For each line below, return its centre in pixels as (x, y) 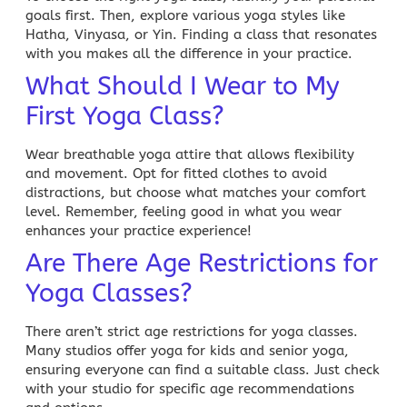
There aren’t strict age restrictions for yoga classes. (192, 331)
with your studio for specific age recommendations (190, 388)
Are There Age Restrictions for (202, 263)
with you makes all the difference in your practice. (189, 53)
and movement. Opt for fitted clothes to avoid (176, 173)
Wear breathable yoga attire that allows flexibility (190, 154)
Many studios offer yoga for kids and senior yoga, (187, 350)
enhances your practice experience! (139, 230)
